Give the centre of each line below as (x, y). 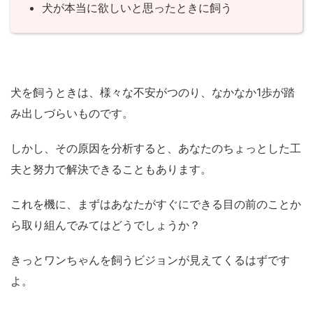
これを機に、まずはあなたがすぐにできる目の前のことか (156, 204)
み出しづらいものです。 (72, 114)
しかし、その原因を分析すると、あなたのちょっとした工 (156, 148)
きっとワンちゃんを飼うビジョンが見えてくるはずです (150, 260)
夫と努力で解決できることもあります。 (111, 169)
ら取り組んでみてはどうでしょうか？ (105, 225)
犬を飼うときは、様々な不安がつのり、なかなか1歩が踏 (153, 93)
